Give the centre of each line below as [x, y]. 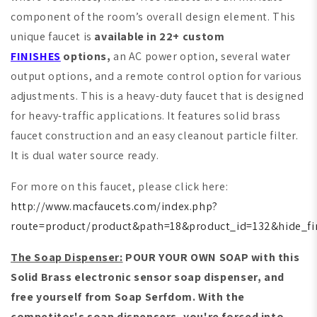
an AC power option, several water [201, 57]
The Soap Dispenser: [67, 258]
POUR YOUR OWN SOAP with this [213, 258]
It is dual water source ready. [85, 156]
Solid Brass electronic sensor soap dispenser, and [148, 277]
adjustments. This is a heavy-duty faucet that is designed [157, 96]
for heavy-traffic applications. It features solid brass [146, 116]
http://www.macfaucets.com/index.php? [114, 207]
